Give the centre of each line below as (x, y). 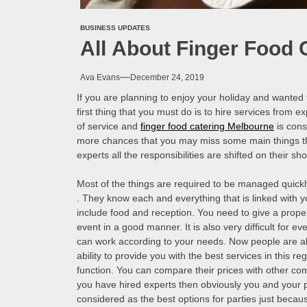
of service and (109, 126)
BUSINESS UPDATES (115, 28)
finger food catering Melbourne (207, 126)
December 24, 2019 (167, 78)
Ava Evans (100, 78)
